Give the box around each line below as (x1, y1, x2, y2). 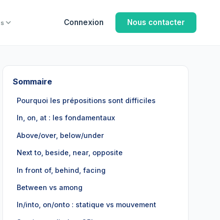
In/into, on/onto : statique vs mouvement (17, 200, 157, 209)
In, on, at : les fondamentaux (17, 113, 115, 122)
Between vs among (17, 183, 83, 192)
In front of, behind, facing (17, 165, 106, 174)
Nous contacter (127, 18, 185, 27)
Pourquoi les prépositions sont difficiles (17, 96, 156, 105)
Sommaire (13, 77, 53, 86)
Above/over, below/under (17, 131, 105, 139)
